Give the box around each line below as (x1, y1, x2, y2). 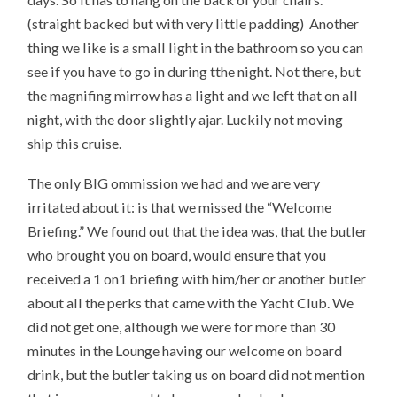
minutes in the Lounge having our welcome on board (27, 342, 343, 360)
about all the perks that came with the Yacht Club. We (27, 294, 354, 312)
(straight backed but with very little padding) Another (27, 15, 360, 33)
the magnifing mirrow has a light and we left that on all (27, 87, 359, 105)
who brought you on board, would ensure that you (27, 246, 327, 264)
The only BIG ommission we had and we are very (27, 175, 321, 192)
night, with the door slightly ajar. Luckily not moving (27, 111, 344, 128)
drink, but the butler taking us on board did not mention (27, 366, 369, 384)
